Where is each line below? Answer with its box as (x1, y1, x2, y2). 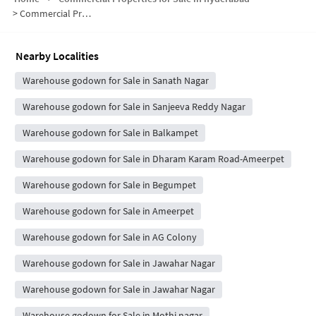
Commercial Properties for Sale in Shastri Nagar (20, 6, 82, 20)
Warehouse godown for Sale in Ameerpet (22, 204, 194, 217)
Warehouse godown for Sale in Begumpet (22, 178, 196, 191)
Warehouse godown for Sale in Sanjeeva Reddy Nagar (22, 99, 245, 113)
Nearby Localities (16, 48, 99, 63)
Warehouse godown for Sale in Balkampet (22, 126, 198, 139)
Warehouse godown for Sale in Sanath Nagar (22, 73, 209, 87)
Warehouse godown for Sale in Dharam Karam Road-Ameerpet (22, 152, 284, 165)
